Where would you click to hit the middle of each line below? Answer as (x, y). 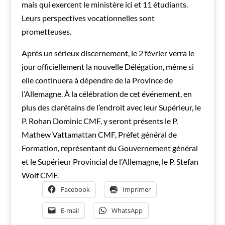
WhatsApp (127, 210)
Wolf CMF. (40, 175)
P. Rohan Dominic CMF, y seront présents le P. (99, 121)
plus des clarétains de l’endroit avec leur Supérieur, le (111, 107)
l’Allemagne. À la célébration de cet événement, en (106, 93)
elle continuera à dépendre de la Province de (97, 80)
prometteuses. (46, 31)
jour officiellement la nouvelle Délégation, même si (107, 66)
